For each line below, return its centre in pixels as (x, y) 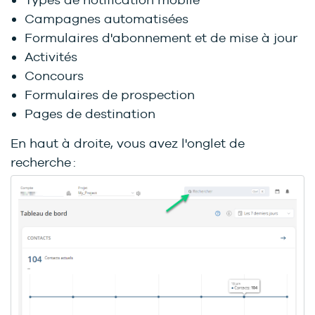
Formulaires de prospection (110, 95)
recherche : (43, 162)
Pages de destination (90, 114)
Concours (54, 76)
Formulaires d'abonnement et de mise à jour (161, 38)
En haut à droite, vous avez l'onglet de (128, 143)
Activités (51, 57)
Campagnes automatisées (107, 19)
